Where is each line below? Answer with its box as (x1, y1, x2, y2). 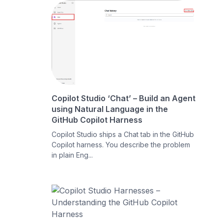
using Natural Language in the (52, 104, 168, 114)
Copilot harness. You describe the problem (52, 140, 191, 149)
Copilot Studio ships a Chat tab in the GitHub (52, 130, 194, 138)
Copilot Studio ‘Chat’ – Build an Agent (52, 93, 196, 103)
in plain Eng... (52, 150, 93, 159)
